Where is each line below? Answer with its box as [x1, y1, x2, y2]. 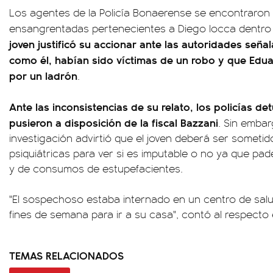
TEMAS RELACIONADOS [9, 247, 124, 263]
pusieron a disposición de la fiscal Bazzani [9, 115, 218, 130]
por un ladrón [9, 68, 77, 83]
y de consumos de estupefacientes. [9, 161, 183, 175]
